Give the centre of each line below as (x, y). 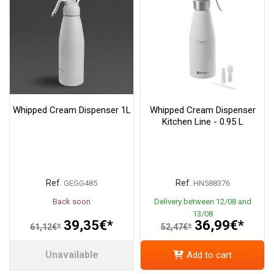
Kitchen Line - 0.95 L (202, 122)
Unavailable (72, 254)
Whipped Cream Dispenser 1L (72, 110)
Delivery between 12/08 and (202, 202)
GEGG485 (80, 183)
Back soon (72, 202)
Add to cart (209, 255)
